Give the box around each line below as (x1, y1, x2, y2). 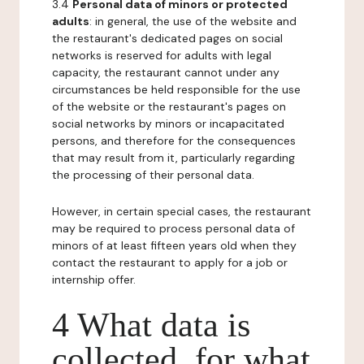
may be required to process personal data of (52, 221, 295, 236)
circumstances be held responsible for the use (52, 82, 301, 97)
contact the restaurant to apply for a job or (52, 255, 288, 270)
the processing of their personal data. (52, 167, 254, 182)
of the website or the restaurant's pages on (52, 99, 286, 114)
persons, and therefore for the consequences (52, 133, 296, 148)
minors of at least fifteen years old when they (52, 238, 297, 253)
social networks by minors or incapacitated (52, 116, 284, 131)
